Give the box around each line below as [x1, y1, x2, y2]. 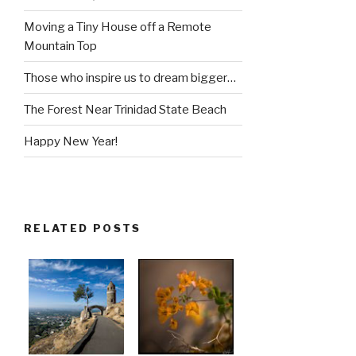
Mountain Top [24, 38, 97, 53]
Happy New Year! [24, 133, 118, 149]
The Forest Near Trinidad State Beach [24, 102, 226, 117]
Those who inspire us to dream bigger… [24, 70, 236, 85]
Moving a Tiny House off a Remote [24, 19, 211, 34]
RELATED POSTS [24, 221, 141, 234]
